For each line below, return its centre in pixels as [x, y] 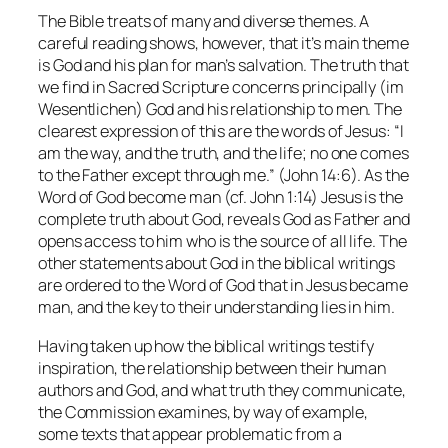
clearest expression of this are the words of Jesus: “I [221, 131]
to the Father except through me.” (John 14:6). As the [223, 175]
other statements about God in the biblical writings [216, 263]
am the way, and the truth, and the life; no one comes [223, 153]
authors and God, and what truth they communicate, [222, 389]
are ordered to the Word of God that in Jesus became [223, 285]
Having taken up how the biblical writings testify [206, 345]
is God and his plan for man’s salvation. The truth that [223, 65]
